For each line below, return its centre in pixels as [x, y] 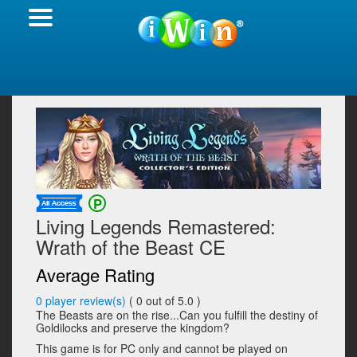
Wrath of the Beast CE [131, 247]
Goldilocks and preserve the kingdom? [133, 328]
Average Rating [95, 275]
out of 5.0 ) [173, 301]
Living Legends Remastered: [156, 226]
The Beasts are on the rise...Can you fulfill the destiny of [177, 315]
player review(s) [86, 301]
